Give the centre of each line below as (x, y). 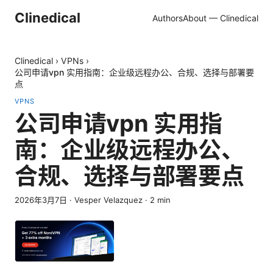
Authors (168, 18)
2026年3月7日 (41, 200)
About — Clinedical (221, 18)
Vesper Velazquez (108, 200)
